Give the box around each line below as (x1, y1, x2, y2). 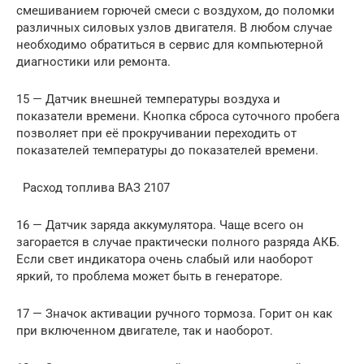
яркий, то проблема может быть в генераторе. (16, 268, 283, 284)
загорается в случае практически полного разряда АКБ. (16, 234, 340, 249)
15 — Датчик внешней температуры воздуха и (16, 91, 280, 106)
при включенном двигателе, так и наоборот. (16, 323, 273, 338)
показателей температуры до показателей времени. (16, 142, 318, 158)
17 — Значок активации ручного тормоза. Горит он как (16, 305, 332, 321)
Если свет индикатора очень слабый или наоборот (16, 251, 313, 266)
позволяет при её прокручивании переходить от (16, 125, 297, 141)
